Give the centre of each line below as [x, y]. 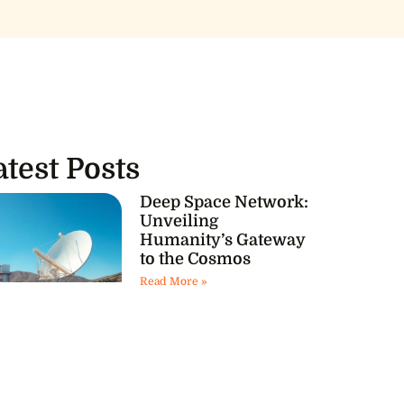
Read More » [173, 282]
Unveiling [179, 221]
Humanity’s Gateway [222, 240]
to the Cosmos [195, 259]
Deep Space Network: [224, 202]
